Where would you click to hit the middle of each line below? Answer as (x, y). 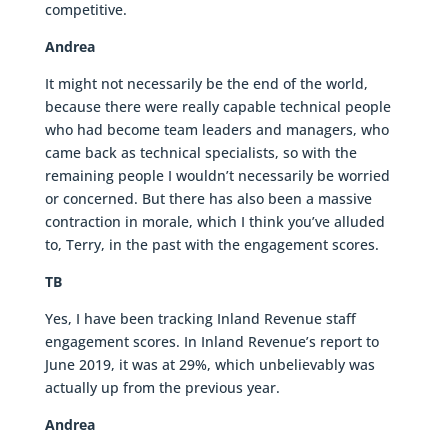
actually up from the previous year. (162, 388)
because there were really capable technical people (217, 107)
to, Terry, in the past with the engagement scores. (211, 245)
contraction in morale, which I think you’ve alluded (214, 222)
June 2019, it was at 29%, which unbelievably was (209, 365)
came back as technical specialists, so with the (200, 153)
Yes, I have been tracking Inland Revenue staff (200, 319)
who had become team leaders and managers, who (216, 130)
